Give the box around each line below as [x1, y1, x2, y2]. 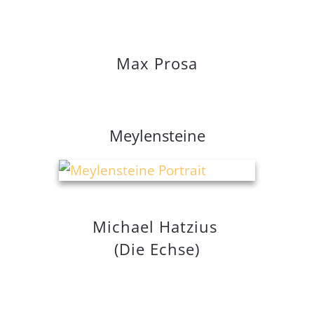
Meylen [109, 125, 162, 146]
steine [161, 125, 205, 146]
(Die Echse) [114, 238, 200, 260]
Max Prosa [116, 53, 198, 74]
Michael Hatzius [92, 216, 222, 238]
